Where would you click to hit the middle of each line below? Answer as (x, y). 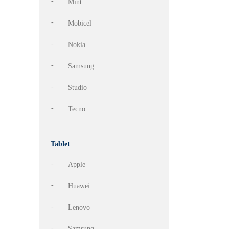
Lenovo (79, 207)
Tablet (60, 144)
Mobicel (80, 23)
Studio (77, 88)
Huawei (79, 186)
